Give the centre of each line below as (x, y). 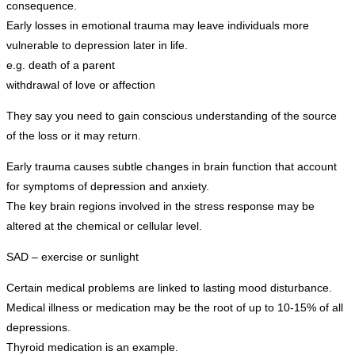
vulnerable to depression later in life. (97, 45)
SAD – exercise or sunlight (73, 256)
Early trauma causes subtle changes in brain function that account (172, 166)
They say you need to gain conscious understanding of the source (172, 115)
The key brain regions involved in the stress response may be (160, 206)
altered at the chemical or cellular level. (104, 225)
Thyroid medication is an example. (92, 347)
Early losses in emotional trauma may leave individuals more (158, 25)
